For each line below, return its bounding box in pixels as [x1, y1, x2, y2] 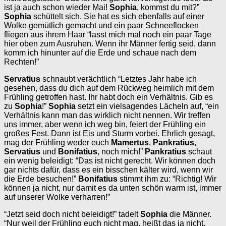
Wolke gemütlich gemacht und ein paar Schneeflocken [4, 21, 199, 30]
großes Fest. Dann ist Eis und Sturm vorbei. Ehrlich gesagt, [4, 129, 215, 138]
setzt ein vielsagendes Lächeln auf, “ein [76, 101, 219, 110]
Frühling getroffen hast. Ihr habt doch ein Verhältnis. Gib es [4, 92, 213, 101]
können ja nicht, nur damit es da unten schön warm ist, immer [4, 183, 221, 192]
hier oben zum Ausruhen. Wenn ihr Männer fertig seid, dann [4, 39, 216, 48]
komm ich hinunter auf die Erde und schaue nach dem [4, 48, 196, 57]
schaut [186, 147, 212, 156]
